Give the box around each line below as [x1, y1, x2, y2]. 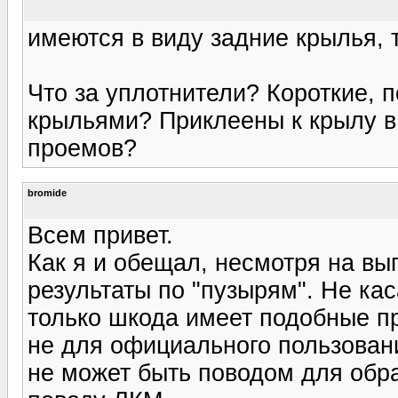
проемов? [28, 134, 137, 162]
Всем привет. [28, 221, 173, 249]
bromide [28, 187, 67, 198]
